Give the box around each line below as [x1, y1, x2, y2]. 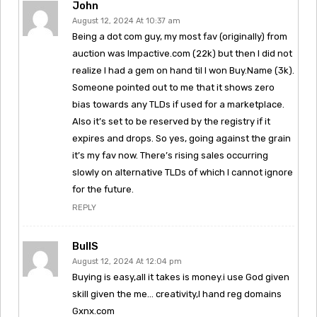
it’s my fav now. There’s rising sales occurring [72, 149, 268, 161]
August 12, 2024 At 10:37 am [72, 16, 180, 25]
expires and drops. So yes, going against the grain [72, 132, 291, 144]
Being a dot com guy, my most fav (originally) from [72, 30, 287, 42]
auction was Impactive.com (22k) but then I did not [72, 47, 292, 59]
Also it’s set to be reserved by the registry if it [72, 115, 270, 127]
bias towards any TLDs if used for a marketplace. [72, 98, 284, 110]
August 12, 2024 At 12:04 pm [72, 256, 182, 266]
